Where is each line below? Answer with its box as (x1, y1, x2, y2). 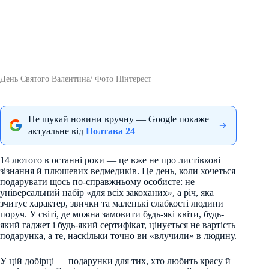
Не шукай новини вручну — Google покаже (28, 113, 209, 124)
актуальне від (28, 125, 86, 136)
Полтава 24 (86, 125, 135, 136)
